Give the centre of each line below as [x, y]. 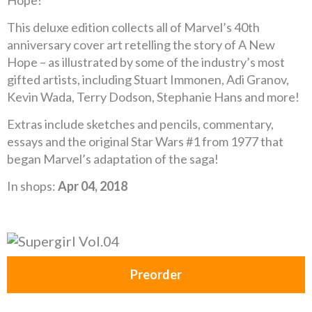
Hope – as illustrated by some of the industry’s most [146, 62]
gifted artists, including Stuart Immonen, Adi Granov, [148, 79]
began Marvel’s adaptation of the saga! [113, 159]
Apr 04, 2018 [93, 186]
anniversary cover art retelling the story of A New [141, 45]
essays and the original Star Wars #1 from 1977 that [145, 141]
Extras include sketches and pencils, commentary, [140, 124]
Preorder [156, 274]
